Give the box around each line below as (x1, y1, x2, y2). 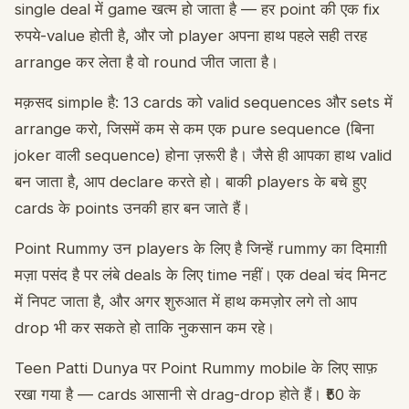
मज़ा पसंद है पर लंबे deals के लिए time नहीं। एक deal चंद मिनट (15, 265, 387, 284)
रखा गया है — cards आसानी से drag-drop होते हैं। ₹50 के (15, 384, 361, 404)
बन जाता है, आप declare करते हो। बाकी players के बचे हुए (15, 172, 366, 191)
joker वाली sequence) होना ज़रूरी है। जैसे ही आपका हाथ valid (15, 145, 392, 164)
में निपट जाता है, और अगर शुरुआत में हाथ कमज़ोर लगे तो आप (15, 291, 357, 310)
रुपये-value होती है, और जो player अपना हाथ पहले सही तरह (15, 26, 367, 45)
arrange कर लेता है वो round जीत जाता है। (15, 52, 278, 71)
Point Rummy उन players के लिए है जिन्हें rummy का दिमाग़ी (15, 238, 387, 257)
